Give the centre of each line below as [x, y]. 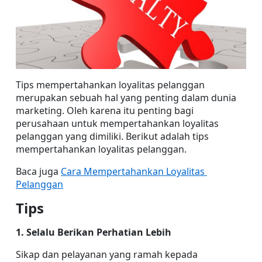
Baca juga [38, 171]
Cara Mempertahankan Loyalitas [133, 171]
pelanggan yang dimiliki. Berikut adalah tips [112, 136]
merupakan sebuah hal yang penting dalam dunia [126, 97]
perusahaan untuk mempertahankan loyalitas [117, 123]
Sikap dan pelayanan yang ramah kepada [107, 254]
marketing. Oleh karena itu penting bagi [105, 110]
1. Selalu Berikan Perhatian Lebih [94, 232]
